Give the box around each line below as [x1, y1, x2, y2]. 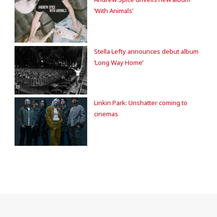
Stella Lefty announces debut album [94, 46, 199, 56]
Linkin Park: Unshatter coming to [94, 98, 187, 107]
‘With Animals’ [94, 6, 133, 15]
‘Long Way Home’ [94, 58, 143, 67]
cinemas [94, 109, 118, 118]
